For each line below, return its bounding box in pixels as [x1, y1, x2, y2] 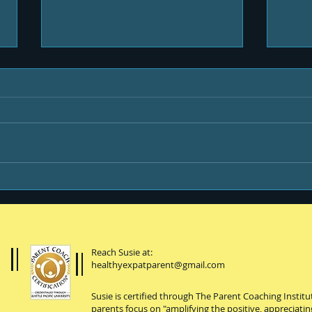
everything [58, 193, 123, 206]
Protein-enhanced [58, 178, 169, 191]
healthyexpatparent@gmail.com [91, 258, 225, 272]
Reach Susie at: [91, 246, 153, 259]
